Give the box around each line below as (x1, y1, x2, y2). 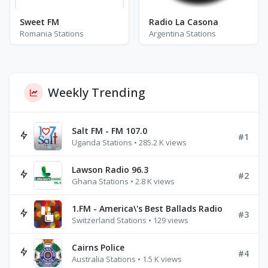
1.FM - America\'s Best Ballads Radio (72, 203, 223, 214)
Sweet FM (20, 16, 59, 28)
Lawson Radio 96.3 (72, 164, 148, 175)
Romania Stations (20, 28, 84, 39)
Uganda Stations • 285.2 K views (72, 137, 187, 148)
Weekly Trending (48, 84, 145, 100)
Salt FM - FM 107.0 (72, 125, 147, 136)
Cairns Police (72, 242, 124, 253)
